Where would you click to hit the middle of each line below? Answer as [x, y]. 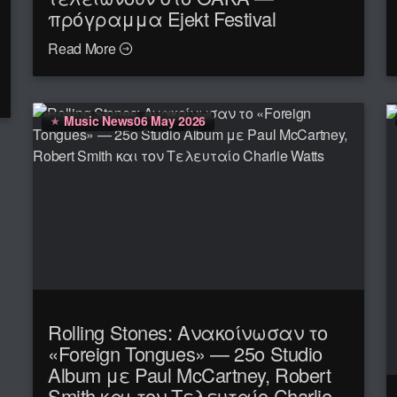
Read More [84, 49]
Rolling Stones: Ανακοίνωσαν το [188, 332]
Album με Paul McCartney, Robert [190, 375]
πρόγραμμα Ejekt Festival [162, 19]
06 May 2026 [170, 120]
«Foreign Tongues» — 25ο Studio [185, 354]
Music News [99, 120]
